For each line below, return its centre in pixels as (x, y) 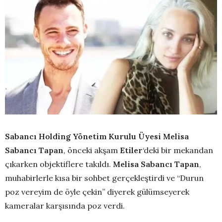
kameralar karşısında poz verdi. (65, 205)
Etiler (131, 150)
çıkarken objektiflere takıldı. (59, 164)
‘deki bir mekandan (178, 150)
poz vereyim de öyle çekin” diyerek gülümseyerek (97, 192)
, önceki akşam (92, 150)
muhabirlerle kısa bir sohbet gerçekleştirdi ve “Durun (104, 178)
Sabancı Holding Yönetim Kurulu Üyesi (83, 136)
